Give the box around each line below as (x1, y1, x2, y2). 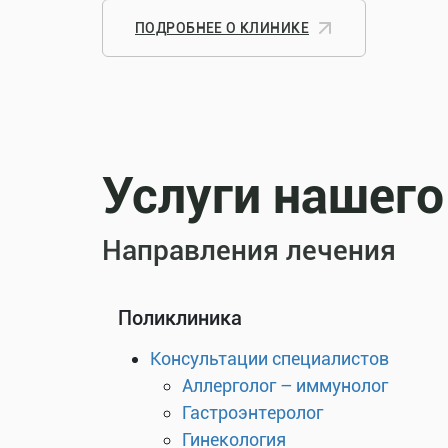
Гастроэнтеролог (182, 402, 323, 423)
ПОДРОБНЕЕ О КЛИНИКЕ (135, 20, 309, 36)
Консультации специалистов (150, 348, 389, 369)
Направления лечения (102, 234, 396, 267)
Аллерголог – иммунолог (182, 375, 388, 396)
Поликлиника (118, 306, 242, 330)
